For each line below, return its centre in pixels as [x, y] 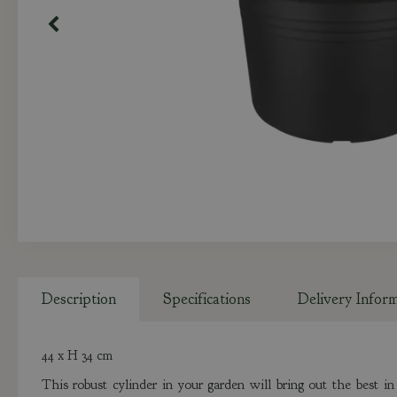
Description [78, 299]
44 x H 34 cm [77, 355]
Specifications [206, 299]
